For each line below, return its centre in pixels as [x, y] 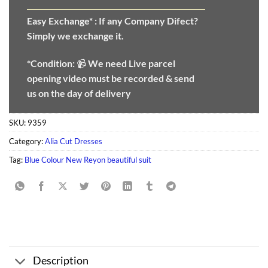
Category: [27, 141]
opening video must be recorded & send [111, 78]
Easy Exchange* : [63, 21]
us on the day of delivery [79, 93]
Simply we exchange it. [75, 36]
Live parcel [152, 63]
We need [108, 63]
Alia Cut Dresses [74, 141]
